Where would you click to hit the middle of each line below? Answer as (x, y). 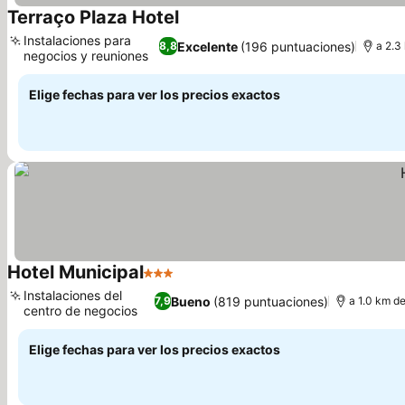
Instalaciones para (77, 40)
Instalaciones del (73, 295)
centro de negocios (80, 311)
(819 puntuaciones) (270, 301)
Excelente (207, 46)
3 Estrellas (179, 282)
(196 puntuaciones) (297, 46)
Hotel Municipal (75, 272)
